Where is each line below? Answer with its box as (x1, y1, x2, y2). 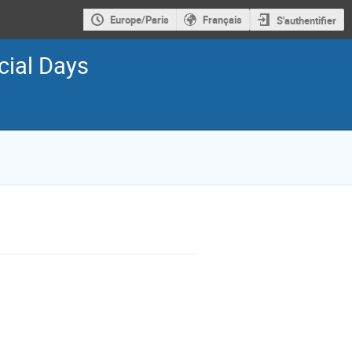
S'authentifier (276, 13, 336, 27)
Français (202, 13, 242, 27)
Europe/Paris (109, 13, 169, 27)
